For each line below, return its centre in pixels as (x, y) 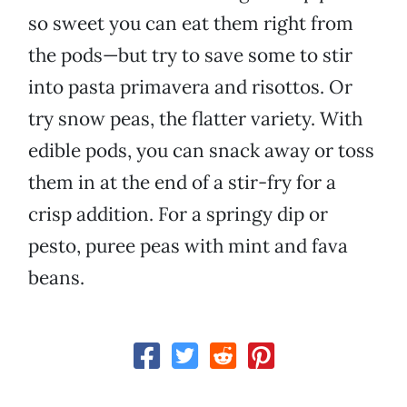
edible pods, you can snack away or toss (201, 151)
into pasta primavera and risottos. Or (190, 87)
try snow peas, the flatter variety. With (195, 119)
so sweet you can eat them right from (191, 24)
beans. (56, 278)
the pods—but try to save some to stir (190, 55)
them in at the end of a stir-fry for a (182, 183)
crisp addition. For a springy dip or (178, 214)
